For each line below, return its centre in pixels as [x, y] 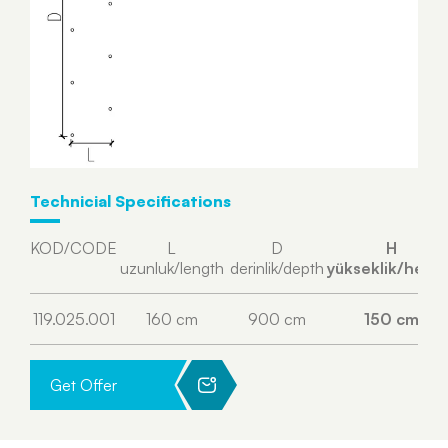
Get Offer [83, 385]
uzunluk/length [171, 268]
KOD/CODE [73, 248]
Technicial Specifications [130, 201]
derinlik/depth [276, 268]
